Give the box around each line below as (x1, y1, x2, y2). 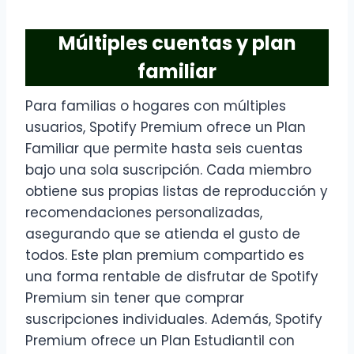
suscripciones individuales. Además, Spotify (25, 310, 322, 330)
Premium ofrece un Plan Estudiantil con (25, 331, 295, 351)
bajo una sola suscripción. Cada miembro (25, 160, 311, 180)
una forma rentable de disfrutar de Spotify (25, 267, 318, 287)
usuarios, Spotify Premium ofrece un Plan (25, 118, 306, 137)
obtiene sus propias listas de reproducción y (25, 182, 328, 201)
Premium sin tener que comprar (25, 288, 244, 308)
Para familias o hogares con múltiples (25, 96, 286, 116)
